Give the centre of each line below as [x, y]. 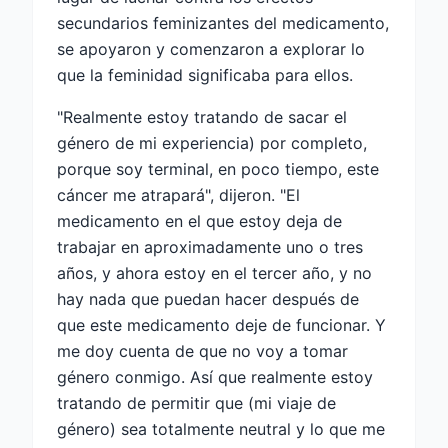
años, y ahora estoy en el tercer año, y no [214, 272]
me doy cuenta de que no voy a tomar [202, 350]
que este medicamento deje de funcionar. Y [221, 324]
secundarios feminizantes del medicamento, [223, 22]
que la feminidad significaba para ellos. [205, 74]
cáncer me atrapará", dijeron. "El [178, 194]
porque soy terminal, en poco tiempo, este [218, 168]
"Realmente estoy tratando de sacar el [202, 116]
